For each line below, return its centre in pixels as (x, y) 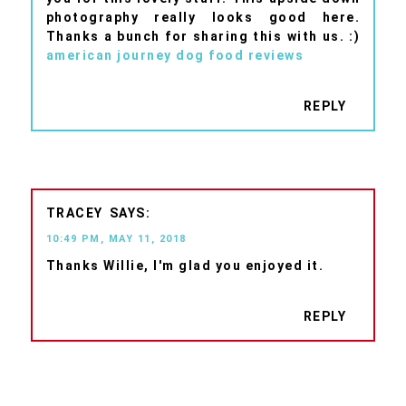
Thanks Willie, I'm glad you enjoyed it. (185, 265)
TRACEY (74, 213)
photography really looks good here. (203, 18)
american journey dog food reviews (175, 56)
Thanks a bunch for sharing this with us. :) (203, 37)
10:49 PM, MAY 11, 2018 (116, 238)
